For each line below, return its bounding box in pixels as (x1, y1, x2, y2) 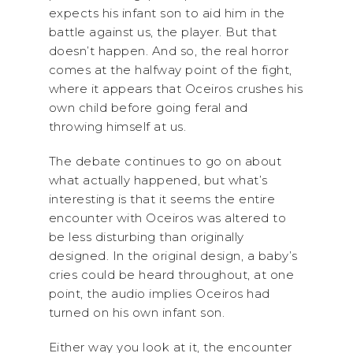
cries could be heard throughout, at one (48, 267, 294, 282)
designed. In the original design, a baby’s (48, 248, 298, 263)
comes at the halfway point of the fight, (48, 62, 292, 77)
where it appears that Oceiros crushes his (48, 81, 303, 96)
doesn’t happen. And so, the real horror (48, 43, 288, 58)
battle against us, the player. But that (48, 24, 277, 39)
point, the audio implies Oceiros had (48, 286, 270, 301)
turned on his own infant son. (48, 305, 225, 320)
